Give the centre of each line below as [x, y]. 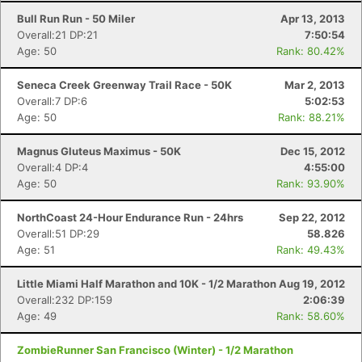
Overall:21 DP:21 [57, 35]
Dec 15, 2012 [313, 151]
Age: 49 [37, 316]
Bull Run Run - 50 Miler [76, 19]
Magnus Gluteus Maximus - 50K [99, 151]
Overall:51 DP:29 [58, 234]
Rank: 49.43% [311, 250]
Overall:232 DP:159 [65, 300]
